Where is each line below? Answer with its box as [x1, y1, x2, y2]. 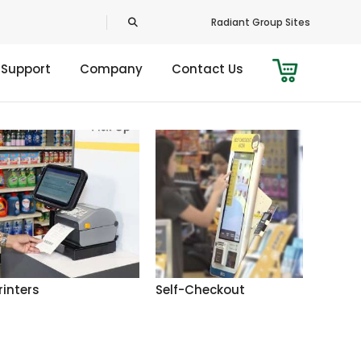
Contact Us [172, 60, 244, 77]
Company [80, 60, 143, 77]
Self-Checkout [155, 280, 245, 298]
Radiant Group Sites [210, 15, 310, 29]
